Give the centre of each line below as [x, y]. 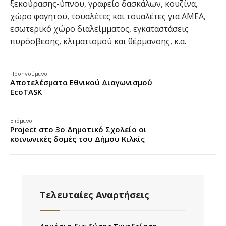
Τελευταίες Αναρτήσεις [95, 195]
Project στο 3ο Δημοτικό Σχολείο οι [78, 129]
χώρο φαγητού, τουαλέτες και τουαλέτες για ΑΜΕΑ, [108, 16]
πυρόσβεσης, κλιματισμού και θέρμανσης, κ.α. [98, 41]
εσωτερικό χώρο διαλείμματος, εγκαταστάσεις [99, 29]
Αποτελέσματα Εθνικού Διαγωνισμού [81, 82]
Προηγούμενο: [30, 73]
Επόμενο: [22, 120]
